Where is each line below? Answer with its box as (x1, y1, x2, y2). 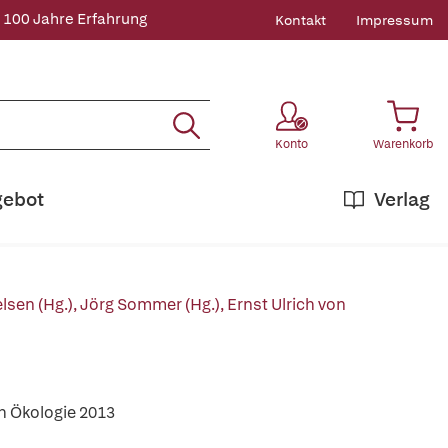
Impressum (356, 11, 433, 29)
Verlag (374, 187, 430, 212)
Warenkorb (373, 136, 433, 152)
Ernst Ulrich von (227, 294, 346, 315)
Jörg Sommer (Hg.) (80, 294, 220, 315)
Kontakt (275, 11, 326, 29)
